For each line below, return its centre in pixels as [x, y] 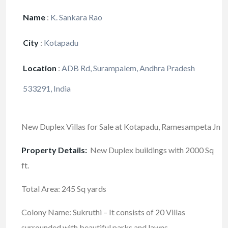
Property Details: [54, 150]
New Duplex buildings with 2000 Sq [150, 150]
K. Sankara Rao [76, 17]
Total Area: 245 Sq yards [64, 189]
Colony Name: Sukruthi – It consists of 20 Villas [103, 212]
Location [40, 68]
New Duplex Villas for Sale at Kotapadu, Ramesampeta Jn [121, 127]
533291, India [47, 89]
